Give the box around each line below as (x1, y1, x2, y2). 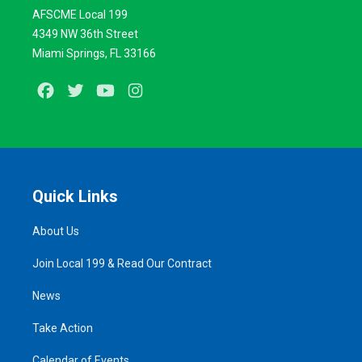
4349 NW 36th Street (32, 27, 138, 40)
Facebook (58, 83, 114, 99)
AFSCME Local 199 (32, 8, 128, 21)
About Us (32, 224, 79, 238)
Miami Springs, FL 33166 (32, 47, 156, 60)
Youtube (118, 83, 163, 99)
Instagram (148, 83, 204, 99)
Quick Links (32, 186, 118, 206)
